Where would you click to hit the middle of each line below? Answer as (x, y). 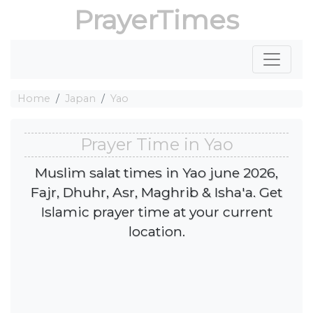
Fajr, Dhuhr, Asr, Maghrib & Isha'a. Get (156, 192)
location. (156, 231)
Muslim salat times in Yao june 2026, (156, 172)
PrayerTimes (156, 20)
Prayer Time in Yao (156, 145)
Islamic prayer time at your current (156, 211)
